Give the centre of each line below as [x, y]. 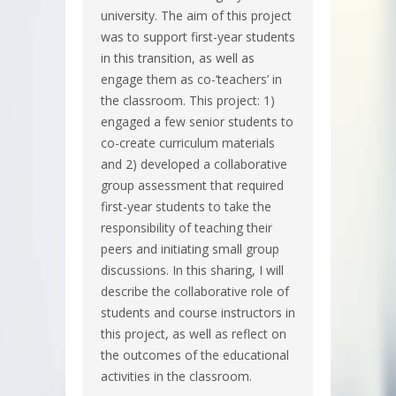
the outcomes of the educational [195, 354]
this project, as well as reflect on [194, 333]
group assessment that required [192, 185]
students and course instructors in [198, 312]
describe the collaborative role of [195, 291]
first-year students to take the [186, 206]
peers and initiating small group [190, 248]
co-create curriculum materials [188, 142]
